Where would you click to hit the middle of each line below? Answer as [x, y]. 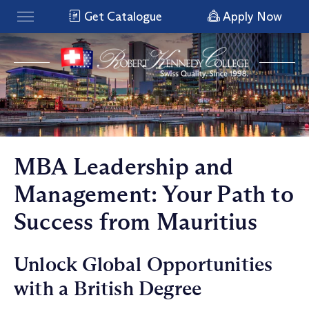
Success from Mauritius [136, 222]
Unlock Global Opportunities [143, 265]
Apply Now [251, 17]
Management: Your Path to [154, 195]
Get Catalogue [122, 17]
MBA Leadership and [124, 167]
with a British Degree [108, 289]
